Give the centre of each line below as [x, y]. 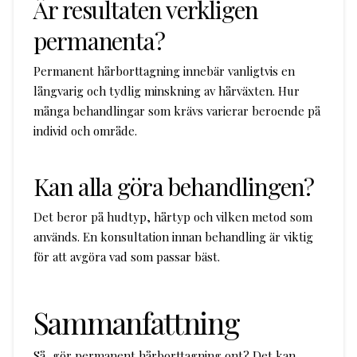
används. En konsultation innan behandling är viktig [173, 236]
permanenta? [99, 41]
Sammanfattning [136, 322]
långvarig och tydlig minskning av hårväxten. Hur [166, 91]
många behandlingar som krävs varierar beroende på [177, 111]
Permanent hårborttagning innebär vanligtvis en [164, 71]
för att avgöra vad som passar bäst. [126, 256]
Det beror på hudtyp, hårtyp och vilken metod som [173, 216]
